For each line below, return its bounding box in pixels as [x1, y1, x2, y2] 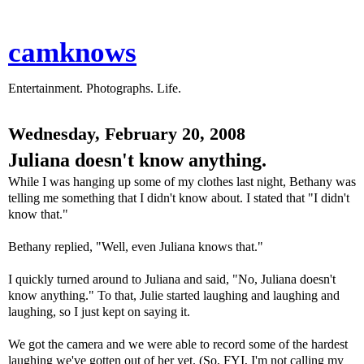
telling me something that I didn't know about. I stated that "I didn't [8, 191, 349, 205]
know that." [8, 207, 68, 221]
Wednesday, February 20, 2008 [8, 124, 245, 144]
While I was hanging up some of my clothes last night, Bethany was [8, 175, 356, 188]
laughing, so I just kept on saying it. [8, 305, 190, 318]
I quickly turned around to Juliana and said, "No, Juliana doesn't [8, 272, 336, 286]
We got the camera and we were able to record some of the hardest [8, 337, 348, 351]
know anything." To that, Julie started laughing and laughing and [8, 288, 340, 302]
